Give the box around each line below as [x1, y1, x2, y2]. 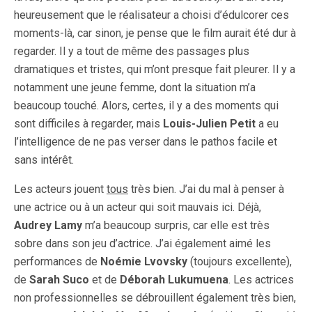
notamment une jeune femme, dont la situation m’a [14, 81, 256, 95]
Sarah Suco [29, 273, 89, 287]
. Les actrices [228, 273, 294, 287]
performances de [14, 255, 100, 269]
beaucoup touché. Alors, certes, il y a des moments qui [14, 99, 279, 113]
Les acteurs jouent [14, 182, 107, 196]
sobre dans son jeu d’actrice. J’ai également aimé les [14, 237, 271, 251]
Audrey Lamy [14, 219, 82, 233]
